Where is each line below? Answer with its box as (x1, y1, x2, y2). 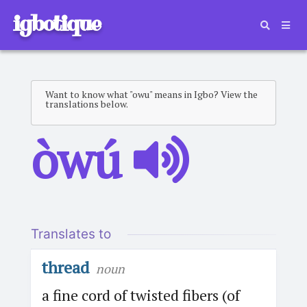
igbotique (13, 8, 100, 39)
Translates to (30, 225, 111, 242)
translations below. (45, 97, 128, 110)
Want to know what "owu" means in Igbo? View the (45, 88, 258, 101)
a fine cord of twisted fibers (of (41, 284, 240, 305)
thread (41, 256, 89, 278)
